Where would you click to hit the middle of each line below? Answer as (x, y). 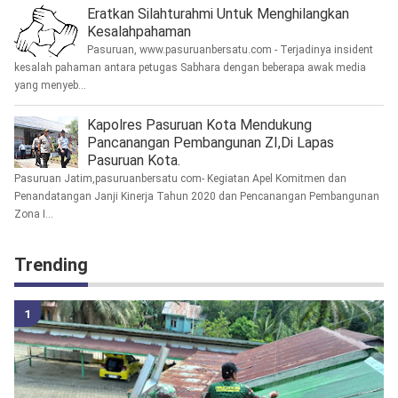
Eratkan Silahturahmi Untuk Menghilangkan (218, 14)
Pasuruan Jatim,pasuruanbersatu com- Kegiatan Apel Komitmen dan (180, 179)
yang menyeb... (50, 86)
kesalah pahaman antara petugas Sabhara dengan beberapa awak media (190, 68)
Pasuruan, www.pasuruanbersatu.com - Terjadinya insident (230, 50)
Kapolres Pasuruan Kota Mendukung (199, 125)
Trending (51, 265)
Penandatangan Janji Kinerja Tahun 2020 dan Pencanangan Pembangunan (196, 197)
